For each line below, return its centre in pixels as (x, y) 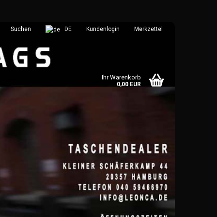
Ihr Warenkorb (121, 77)
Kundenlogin (103, 29)
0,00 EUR (129, 84)
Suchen (21, 29)
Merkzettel (148, 29)
